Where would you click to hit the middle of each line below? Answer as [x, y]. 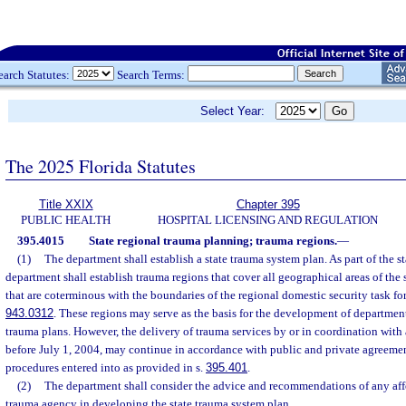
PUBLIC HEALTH [66, 220]
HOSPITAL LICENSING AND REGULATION [268, 220]
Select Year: [238, 111]
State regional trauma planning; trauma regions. [213, 241]
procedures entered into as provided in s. [106, 367]
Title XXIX [66, 204]
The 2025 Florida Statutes [101, 166]
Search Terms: [151, 74]
